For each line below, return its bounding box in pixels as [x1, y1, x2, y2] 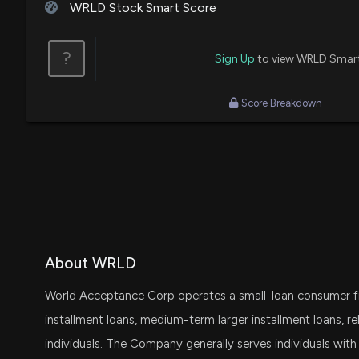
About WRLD [45, 253, 136, 272]
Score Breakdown [241, 96, 322, 109]
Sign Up [214, 51, 255, 66]
